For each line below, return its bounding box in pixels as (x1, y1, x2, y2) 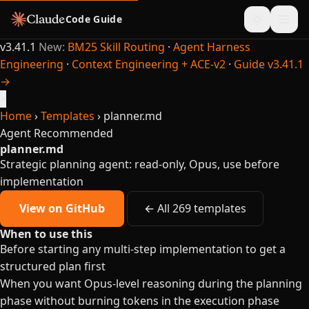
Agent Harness (173, 39, 250, 54)
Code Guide (65, 12, 123, 26)
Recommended (34, 126, 113, 141)
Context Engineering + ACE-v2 (72, 57, 226, 72)
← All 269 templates (144, 201, 246, 216)
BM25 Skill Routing (68, 39, 165, 54)
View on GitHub (19, 201, 105, 216)
